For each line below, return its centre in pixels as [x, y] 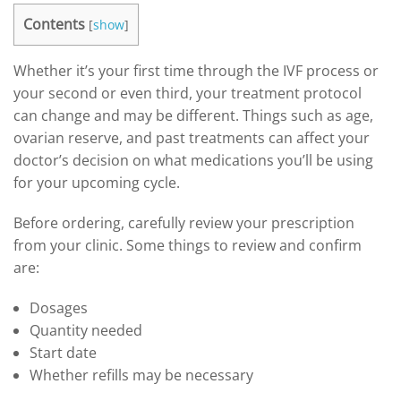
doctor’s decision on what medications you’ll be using [193, 160]
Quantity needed [85, 330]
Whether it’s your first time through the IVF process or [196, 70]
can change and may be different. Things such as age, [193, 115]
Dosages [58, 307]
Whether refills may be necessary [141, 375]
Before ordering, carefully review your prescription [184, 222]
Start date [63, 352]
